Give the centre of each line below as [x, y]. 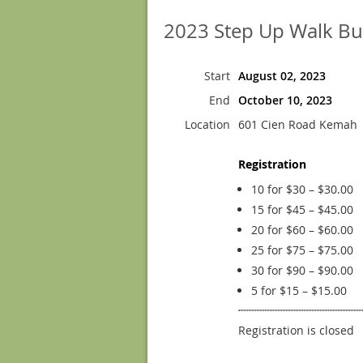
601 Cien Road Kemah [298, 124]
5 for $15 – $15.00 [299, 290]
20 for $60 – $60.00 [302, 230]
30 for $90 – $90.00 [302, 270]
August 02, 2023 [282, 76]
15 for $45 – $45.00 [302, 209]
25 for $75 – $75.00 [302, 250]
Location [207, 124]
